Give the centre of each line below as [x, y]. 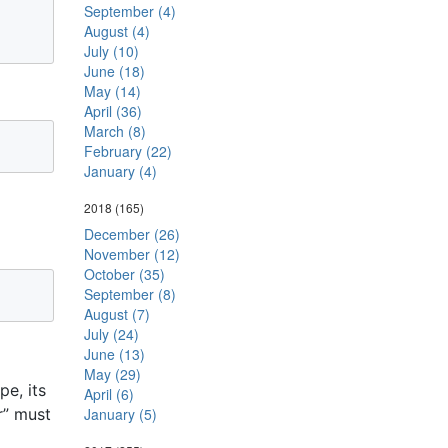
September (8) [129, 294]
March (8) [114, 131]
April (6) [108, 394]
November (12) [131, 254]
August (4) [116, 31]
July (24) [111, 334]
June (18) [114, 71]
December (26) [131, 234]
